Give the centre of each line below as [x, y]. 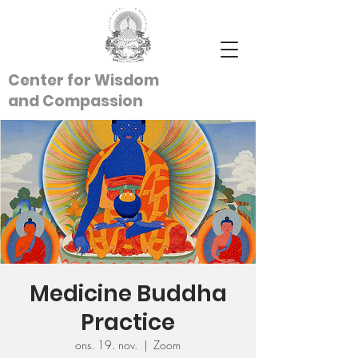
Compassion [93, 101]
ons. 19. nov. [106, 345]
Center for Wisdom [84, 80]
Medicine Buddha [128, 294]
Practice [128, 322]
